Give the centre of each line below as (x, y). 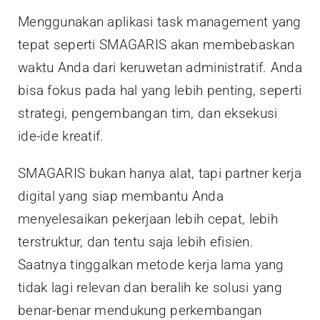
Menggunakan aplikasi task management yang (160, 21)
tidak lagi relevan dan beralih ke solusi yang (150, 287)
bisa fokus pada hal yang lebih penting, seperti (160, 90)
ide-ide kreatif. (61, 136)
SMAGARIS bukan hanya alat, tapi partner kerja (160, 173)
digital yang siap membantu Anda (121, 196)
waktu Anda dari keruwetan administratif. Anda (160, 67)
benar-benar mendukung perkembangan (140, 310)
